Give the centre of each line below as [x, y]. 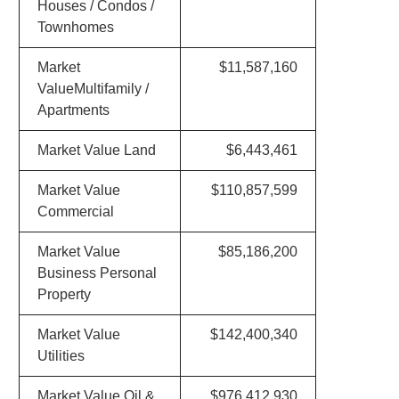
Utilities [61, 356]
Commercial [75, 212]
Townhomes [75, 27]
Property [64, 294]
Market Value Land [96, 150]
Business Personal [97, 273]
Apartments [73, 110]
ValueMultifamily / [93, 89]
